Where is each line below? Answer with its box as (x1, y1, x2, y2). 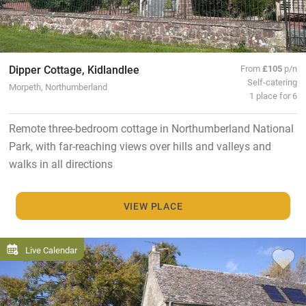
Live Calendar (25, 243, 77, 255)
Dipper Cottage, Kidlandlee (8, 62, 139, 77)
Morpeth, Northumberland (8, 81, 107, 93)
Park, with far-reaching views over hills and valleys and (8, 139, 271, 154)
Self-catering (247, 76, 298, 88)
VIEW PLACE (123, 199, 183, 212)
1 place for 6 (249, 89, 298, 102)
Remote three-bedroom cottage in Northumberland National (8, 121, 294, 136)
